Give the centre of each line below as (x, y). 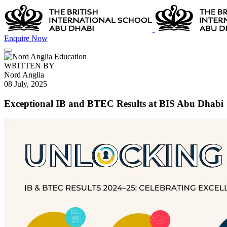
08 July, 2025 (26, 84)
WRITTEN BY (29, 66)
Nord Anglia (24, 75)
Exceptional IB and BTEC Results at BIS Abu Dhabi (114, 103)
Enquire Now (26, 38)
